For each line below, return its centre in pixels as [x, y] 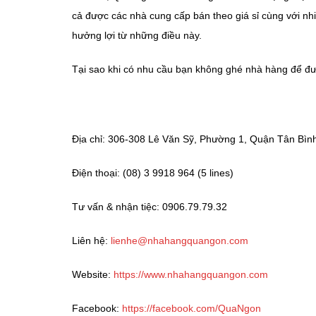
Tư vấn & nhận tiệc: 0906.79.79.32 [150, 207]
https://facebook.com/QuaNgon [192, 309]
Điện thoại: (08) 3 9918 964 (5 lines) [153, 173]
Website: [93, 275]
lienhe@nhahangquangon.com [180, 241]
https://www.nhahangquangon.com [191, 275]
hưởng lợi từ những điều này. [137, 36]
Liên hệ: [91, 241]
